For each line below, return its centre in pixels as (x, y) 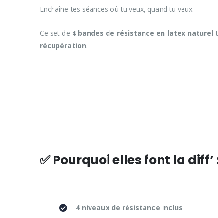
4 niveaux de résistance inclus (129, 207)
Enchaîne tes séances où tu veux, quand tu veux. (117, 9)
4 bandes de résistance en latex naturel (143, 33)
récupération (63, 45)
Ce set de (56, 33)
